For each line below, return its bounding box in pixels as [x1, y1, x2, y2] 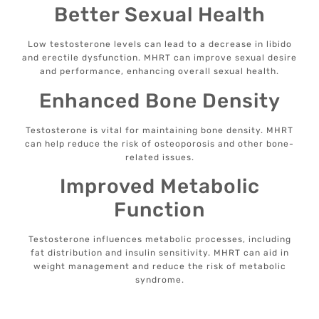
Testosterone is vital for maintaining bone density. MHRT [26, 125, 293, 135]
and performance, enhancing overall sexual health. [40, 66, 279, 77]
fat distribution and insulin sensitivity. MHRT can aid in [30, 247, 289, 258]
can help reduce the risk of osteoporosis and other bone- [25, 138, 294, 149]
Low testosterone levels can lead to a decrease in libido [27, 39, 292, 50]
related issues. [125, 152, 194, 162]
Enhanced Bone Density [38, 88, 281, 113]
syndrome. [135, 274, 184, 285]
